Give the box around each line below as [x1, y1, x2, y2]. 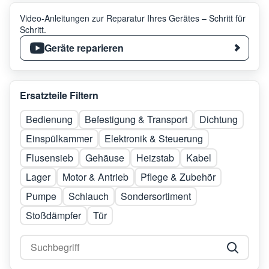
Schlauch [68, 189, 109, 203]
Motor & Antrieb [62, 169, 128, 184]
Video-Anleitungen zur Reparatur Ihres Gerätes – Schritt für [20, 11, 246, 24]
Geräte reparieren [44, 40, 124, 55]
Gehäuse [85, 150, 124, 165]
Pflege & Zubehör [141, 169, 216, 184]
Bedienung [26, 112, 73, 126]
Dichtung [199, 112, 238, 126]
